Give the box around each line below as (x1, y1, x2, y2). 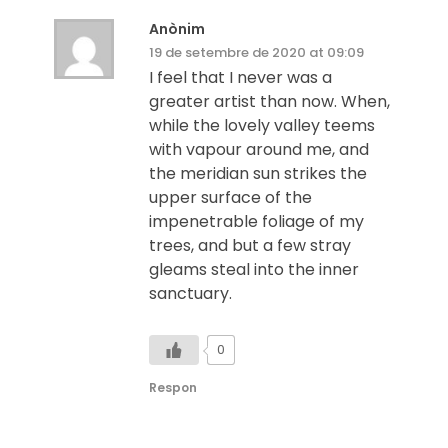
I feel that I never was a (148, 65, 332, 89)
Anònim (148, 18, 205, 39)
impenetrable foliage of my (148, 209, 364, 233)
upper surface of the (148, 185, 312, 209)
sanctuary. (148, 281, 232, 305)
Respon (148, 378, 197, 396)
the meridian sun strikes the (148, 161, 367, 185)
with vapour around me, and (148, 137, 369, 161)
